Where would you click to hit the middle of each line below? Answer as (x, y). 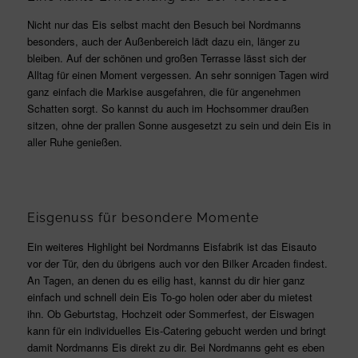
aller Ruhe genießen (73, 142)
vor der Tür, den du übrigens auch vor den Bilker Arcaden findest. (177, 263)
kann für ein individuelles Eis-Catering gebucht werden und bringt (176, 330)
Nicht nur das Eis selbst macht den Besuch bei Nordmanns (164, 25)
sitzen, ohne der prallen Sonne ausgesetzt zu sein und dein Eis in (179, 125)
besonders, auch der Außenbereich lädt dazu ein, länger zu (163, 42)
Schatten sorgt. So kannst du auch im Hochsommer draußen (167, 109)
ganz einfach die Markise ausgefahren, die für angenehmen (163, 92)
